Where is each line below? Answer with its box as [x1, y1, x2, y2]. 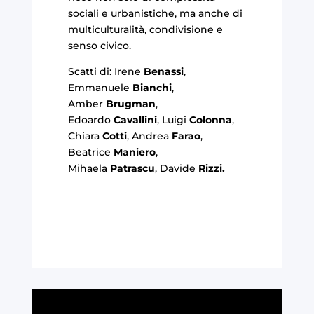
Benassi [140, 64, 184, 78]
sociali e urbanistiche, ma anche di [67, 6, 243, 20]
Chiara [67, 129, 102, 142]
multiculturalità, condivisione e [67, 22, 223, 36]
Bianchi [132, 81, 172, 94]
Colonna [189, 113, 232, 126]
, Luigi [156, 113, 189, 126]
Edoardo [67, 113, 114, 126]
